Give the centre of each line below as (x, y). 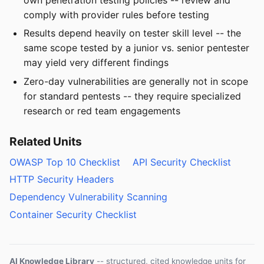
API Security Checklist (182, 162)
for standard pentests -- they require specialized (132, 96)
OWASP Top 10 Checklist (65, 162)
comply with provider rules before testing (116, 14)
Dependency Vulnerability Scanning (88, 197)
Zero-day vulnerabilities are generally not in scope (136, 81)
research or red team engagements (102, 110)
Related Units (46, 141)
